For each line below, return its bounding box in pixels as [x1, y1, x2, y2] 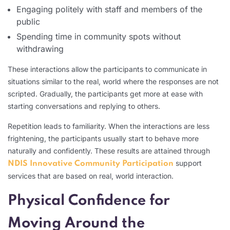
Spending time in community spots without [16, 31, 181, 42]
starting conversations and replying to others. [8, 101, 160, 110]
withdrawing [16, 43, 64, 54]
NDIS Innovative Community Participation [8, 159, 174, 168]
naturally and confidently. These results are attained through [8, 146, 210, 155]
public [16, 16, 40, 27]
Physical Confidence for [8, 193, 170, 208]
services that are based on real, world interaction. [8, 171, 174, 180]
